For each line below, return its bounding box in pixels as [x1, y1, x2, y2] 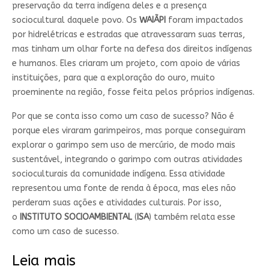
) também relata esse [148, 211, 235, 222]
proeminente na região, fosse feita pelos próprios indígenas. [11, 86, 255, 97]
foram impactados [165, 14, 243, 25]
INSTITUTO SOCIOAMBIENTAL [19, 211, 132, 222]
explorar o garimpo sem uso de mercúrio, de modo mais [11, 139, 235, 150]
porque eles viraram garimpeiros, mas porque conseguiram [11, 125, 246, 136]
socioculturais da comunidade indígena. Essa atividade [11, 168, 225, 179]
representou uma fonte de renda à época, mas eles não [11, 183, 236, 193]
